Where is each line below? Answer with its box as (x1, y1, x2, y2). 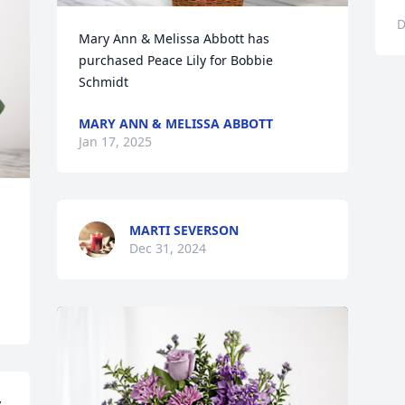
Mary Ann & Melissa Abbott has (79, 30, 270, 47)
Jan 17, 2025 (79, 133, 153, 150)
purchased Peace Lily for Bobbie (79, 52, 274, 69)
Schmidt (79, 73, 129, 90)
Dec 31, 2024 (129, 240, 207, 257)
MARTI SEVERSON (129, 221, 240, 239)
